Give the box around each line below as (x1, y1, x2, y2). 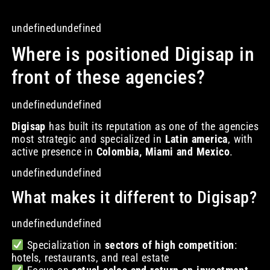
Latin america (165, 132, 228, 145)
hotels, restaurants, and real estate (11, 251, 169, 264)
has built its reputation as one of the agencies (45, 119, 259, 133)
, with (227, 132, 253, 145)
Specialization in (24, 238, 105, 251)
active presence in (11, 145, 96, 158)
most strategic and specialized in (11, 132, 165, 145)
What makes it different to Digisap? (11, 187, 257, 208)
